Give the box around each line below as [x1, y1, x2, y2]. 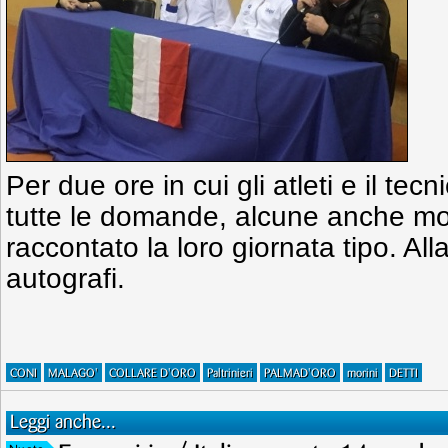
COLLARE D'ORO [109, 368, 196, 379]
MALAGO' [48, 368, 98, 379]
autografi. [6, 263, 125, 294]
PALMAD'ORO [264, 368, 336, 379]
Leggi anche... [10, 414, 116, 431]
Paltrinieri [207, 368, 253, 379]
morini [347, 368, 378, 379]
